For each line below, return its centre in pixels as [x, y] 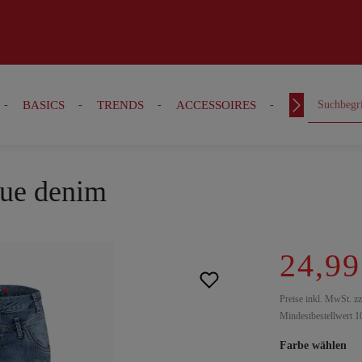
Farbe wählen [313, 345]
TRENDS [120, 105]
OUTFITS [313, 105]
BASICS [43, 105]
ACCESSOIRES [216, 105]
